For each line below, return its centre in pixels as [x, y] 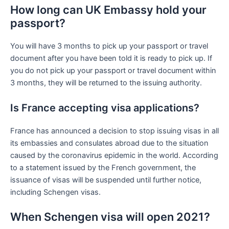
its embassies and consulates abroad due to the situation [109, 143]
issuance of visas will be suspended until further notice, [106, 180]
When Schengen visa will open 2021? [110, 216]
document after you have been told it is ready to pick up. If [111, 59]
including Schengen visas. [55, 192]
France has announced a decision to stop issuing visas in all [114, 131]
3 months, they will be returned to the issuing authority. [106, 83]
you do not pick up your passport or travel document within [113, 71]
